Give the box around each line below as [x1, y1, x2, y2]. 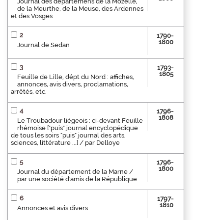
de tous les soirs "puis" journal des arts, [11, 132, 126, 139]
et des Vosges [11, 12, 53, 20]
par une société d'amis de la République [17, 175, 137, 183]
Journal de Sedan [17, 41, 70, 49]
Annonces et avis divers [17, 204, 88, 212]
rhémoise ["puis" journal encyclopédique [17, 124, 138, 132]
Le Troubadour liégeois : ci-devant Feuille [17, 117, 143, 125]
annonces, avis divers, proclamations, [17, 81, 128, 88]
